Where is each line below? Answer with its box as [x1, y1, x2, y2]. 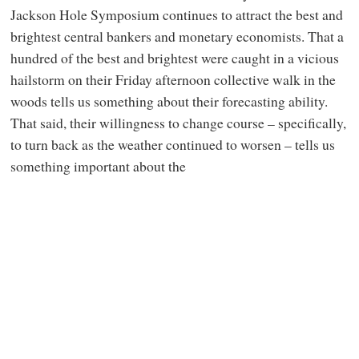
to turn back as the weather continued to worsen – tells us [10, 134, 335, 154]
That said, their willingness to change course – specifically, [10, 112, 346, 132]
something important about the [10, 155, 186, 175]
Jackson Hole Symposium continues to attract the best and [10, 4, 343, 24]
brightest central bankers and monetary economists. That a [10, 26, 344, 46]
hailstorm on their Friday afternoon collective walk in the [10, 69, 336, 89]
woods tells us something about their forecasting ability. [10, 91, 328, 111]
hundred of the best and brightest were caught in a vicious [10, 47, 339, 67]
